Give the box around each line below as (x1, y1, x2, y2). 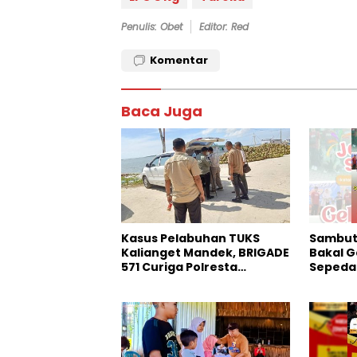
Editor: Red (199, 19, 249, 33)
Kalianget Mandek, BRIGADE (121, 245, 289, 261)
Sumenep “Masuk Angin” (121, 273, 273, 290)
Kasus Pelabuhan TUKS (121, 230, 260, 247)
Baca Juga (121, 100, 202, 121)
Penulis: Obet (121, 19, 182, 33)
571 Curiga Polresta (121, 259, 237, 276)
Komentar (150, 52, 208, 68)
